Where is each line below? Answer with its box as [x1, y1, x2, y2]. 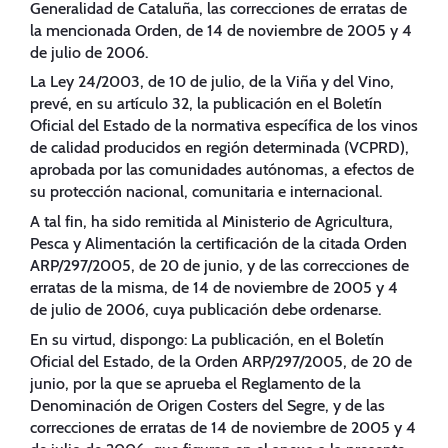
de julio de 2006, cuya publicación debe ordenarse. [30, 300, 385, 320]
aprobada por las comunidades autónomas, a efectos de [30, 160, 414, 180]
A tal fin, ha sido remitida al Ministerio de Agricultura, [30, 212, 393, 232]
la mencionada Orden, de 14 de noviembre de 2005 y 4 [30, 20, 412, 40]
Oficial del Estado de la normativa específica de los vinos [30, 116, 418, 136]
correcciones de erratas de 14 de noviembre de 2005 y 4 [30, 417, 416, 437]
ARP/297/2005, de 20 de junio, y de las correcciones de [30, 256, 409, 276]
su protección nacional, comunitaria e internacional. [30, 182, 382, 202]
